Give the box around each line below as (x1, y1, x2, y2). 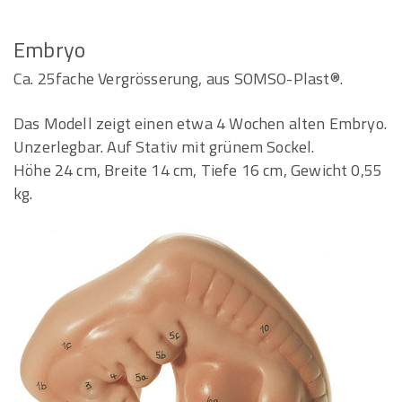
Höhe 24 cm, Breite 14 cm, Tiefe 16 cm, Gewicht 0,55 (13, 158, 383, 182)
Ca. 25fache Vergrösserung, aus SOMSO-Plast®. (13, 66, 343, 91)
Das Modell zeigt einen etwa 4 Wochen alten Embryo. (13, 111, 387, 135)
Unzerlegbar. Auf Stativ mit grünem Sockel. (13, 135, 315, 159)
